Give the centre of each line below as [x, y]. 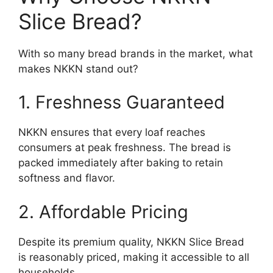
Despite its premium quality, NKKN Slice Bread [131, 242]
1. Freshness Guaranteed [122, 102]
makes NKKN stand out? [78, 69]
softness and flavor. [67, 178]
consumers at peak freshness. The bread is [125, 148]
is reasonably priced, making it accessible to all [134, 257]
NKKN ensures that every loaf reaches [112, 133]
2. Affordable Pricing [103, 211]
